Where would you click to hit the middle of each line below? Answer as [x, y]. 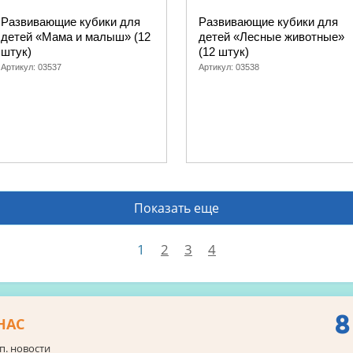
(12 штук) [224, 52]
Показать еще [176, 208]
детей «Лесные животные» [271, 37]
